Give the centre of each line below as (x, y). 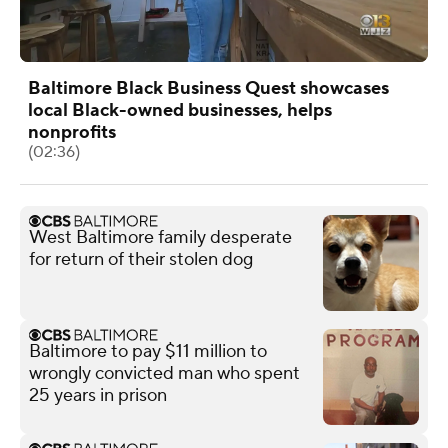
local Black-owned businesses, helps (180, 110)
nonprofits (72, 132)
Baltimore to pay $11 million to (148, 351)
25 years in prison (98, 395)
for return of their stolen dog (141, 259)
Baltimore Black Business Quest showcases (208, 88)
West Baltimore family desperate (160, 237)
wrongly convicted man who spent (164, 373)
